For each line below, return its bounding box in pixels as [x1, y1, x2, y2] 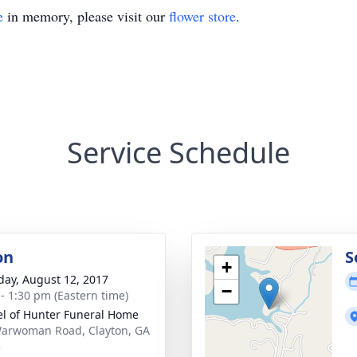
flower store [169, 6, 236, 25]
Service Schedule [67, 133, 290, 172]
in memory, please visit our [3, 6, 169, 25]
